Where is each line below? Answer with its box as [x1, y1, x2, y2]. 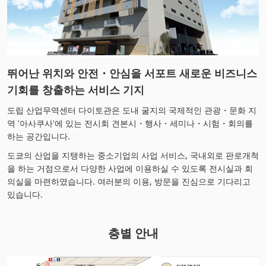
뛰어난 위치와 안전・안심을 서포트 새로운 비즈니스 [7, 66, 257, 81]
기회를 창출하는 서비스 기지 [7, 83, 144, 97]
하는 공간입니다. [7, 131, 70, 142]
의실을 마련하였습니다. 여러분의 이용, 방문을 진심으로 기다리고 [7, 176, 251, 188]
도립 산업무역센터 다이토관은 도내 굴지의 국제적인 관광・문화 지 [7, 104, 256, 116]
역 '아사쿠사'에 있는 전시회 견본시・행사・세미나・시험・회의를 [7, 118, 253, 129]
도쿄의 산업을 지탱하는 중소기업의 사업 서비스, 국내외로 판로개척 [7, 150, 259, 161]
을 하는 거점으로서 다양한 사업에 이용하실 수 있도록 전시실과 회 [7, 163, 253, 175]
